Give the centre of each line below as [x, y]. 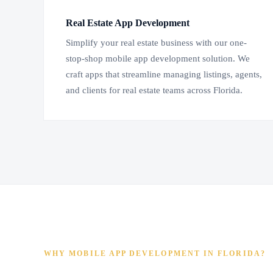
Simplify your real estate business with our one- [156, 43]
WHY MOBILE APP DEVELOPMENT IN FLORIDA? [155, 254]
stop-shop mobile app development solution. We [158, 59]
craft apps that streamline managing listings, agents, [164, 75]
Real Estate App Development [128, 23]
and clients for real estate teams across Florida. [154, 90]
